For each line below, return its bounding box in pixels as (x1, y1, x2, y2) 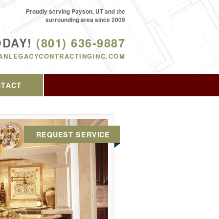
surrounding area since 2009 (45, 16, 125, 24)
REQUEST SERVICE (36, 130, 110, 139)
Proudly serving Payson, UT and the (26, 7, 125, 16)
